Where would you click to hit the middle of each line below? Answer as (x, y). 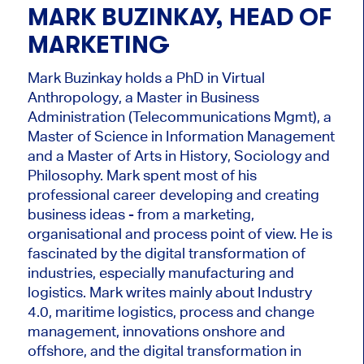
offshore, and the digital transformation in (164, 350)
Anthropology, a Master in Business (143, 97)
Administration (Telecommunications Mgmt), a (179, 116)
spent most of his (199, 175)
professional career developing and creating (173, 194)
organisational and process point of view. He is (180, 233)
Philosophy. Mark (85, 175)
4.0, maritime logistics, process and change (171, 311)
